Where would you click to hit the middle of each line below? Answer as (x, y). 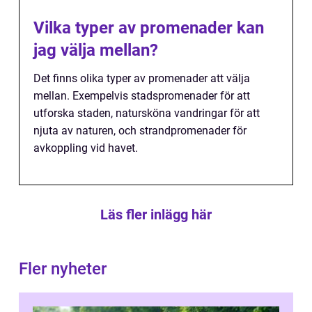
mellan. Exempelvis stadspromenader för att (142, 96)
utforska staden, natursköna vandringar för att (147, 113)
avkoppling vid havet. (86, 148)
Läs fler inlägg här (156, 214)
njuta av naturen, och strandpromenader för (140, 131)
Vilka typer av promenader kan (149, 28)
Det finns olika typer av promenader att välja (142, 78)
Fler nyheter (63, 269)
